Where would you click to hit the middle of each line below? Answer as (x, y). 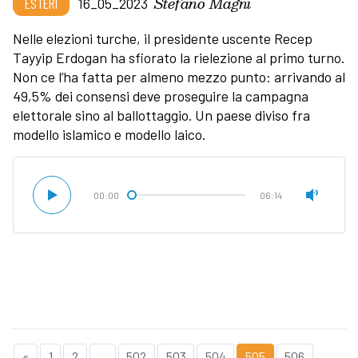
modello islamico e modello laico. (111, 135)
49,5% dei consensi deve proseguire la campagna (161, 96)
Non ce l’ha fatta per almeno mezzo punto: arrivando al (179, 77)
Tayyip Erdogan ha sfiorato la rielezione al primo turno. (179, 58)
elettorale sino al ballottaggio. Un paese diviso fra (161, 115)
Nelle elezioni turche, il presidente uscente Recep (163, 39)
